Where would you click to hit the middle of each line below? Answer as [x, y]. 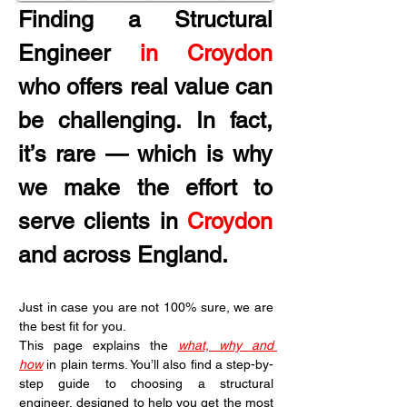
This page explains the [99, 345]
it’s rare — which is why [145, 154]
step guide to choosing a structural [146, 383]
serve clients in [103, 221]
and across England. [123, 255]
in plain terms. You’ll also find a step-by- [158, 364]
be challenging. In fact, [145, 120]
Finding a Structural [145, 20]
